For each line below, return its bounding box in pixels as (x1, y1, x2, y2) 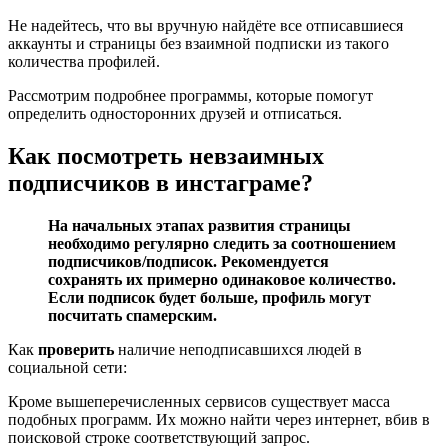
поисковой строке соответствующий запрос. (8, 428, 310, 446)
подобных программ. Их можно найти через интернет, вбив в (8, 410, 430, 428)
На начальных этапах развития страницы (48, 216, 351, 234)
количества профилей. (8, 52, 160, 70)
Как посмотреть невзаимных (8, 142, 324, 169)
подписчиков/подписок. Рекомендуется (48, 252, 329, 270)
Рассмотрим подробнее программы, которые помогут (8, 86, 373, 104)
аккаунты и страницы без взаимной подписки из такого (8, 34, 389, 52)
